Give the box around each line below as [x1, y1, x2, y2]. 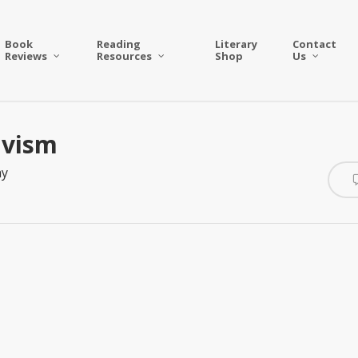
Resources [97, 49, 153, 63]
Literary [214, 37, 257, 51]
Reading [97, 37, 141, 51]
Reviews [5, 49, 48, 63]
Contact [292, 37, 336, 51]
